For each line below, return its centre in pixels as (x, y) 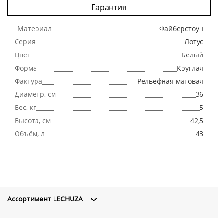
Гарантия (109, 7)
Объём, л (30, 133)
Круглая (190, 68)
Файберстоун (181, 28)
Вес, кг (25, 107)
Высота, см (33, 120)
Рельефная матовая (170, 81)
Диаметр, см (35, 94)
